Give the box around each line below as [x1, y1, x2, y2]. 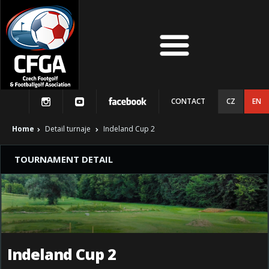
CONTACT [171, 96, 205, 106]
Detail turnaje [45, 124, 91, 134]
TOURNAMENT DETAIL [14, 153, 113, 165]
